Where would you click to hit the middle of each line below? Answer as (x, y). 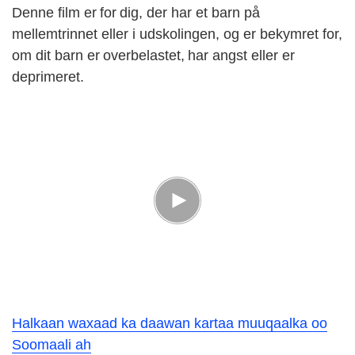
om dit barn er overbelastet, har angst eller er (153, 56)
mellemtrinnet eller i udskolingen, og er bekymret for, (177, 34)
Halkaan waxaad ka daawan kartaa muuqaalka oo (170, 324)
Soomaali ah (52, 345)
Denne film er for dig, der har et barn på (136, 13)
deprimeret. (50, 77)
